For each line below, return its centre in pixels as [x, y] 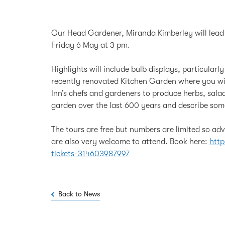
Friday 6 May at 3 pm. [91, 45]
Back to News [79, 194]
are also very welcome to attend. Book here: [130, 142]
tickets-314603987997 [90, 154]
